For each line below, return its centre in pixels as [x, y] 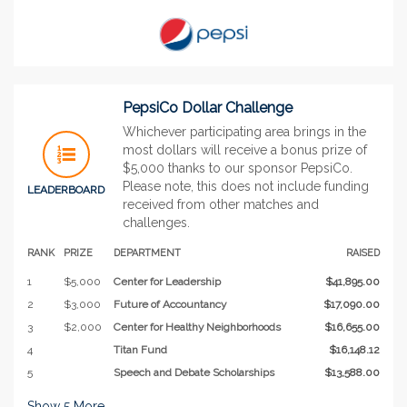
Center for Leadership [167, 281]
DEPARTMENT [147, 252]
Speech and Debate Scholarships [194, 372]
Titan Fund [140, 349]
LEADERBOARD [66, 189]
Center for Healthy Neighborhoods [197, 327]
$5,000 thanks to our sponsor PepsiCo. [238, 168]
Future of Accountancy [170, 304]
